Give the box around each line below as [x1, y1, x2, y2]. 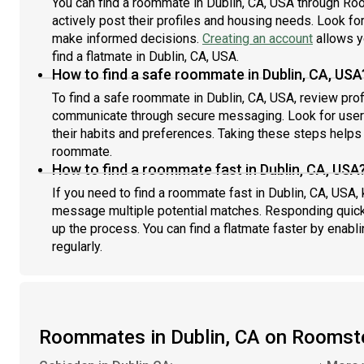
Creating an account [202, 31, 313, 46]
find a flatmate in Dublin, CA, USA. [52, 49, 239, 64]
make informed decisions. [52, 31, 202, 46]
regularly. [52, 239, 102, 254]
